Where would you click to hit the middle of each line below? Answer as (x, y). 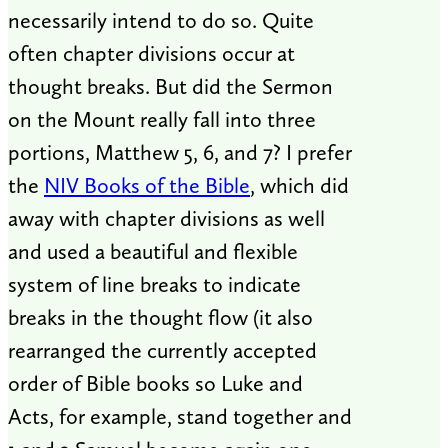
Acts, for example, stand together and (180, 416)
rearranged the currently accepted (162, 350)
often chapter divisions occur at (151, 53)
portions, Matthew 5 (100, 152)
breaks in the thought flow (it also (160, 317)
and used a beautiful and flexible (153, 251)
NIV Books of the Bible (147, 185)
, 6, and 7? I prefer (272, 152)
